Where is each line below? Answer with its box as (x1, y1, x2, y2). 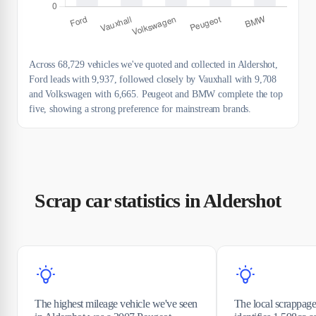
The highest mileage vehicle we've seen (35, 297, 197, 310)
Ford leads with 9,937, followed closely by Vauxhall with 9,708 (29, 73, 277, 85)
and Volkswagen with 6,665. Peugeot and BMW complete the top (29, 88, 283, 99)
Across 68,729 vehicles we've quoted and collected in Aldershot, (29, 59, 278, 70)
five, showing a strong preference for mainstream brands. (29, 103, 252, 114)
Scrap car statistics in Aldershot (35, 189, 281, 212)
